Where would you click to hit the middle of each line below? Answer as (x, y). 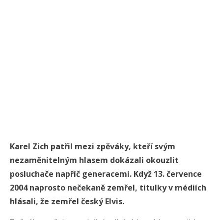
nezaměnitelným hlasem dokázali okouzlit (94, 160)
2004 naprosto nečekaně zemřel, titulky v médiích (108, 188)
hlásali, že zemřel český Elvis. (67, 202)
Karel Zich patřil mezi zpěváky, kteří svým (93, 147)
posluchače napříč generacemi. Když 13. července (106, 174)
